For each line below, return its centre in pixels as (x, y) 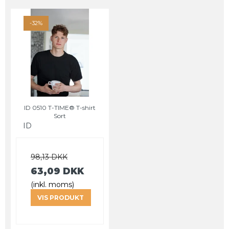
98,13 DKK (49, 157)
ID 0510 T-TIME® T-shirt (60, 108)
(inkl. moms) (52, 185)
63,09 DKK (57, 171)
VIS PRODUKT (61, 197)
